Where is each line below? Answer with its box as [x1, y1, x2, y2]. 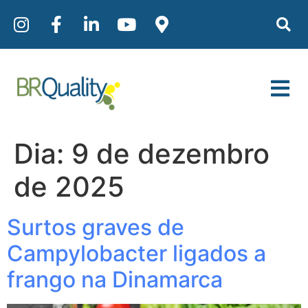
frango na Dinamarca [7, 265, 223, 293]
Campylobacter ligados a [7, 239, 266, 267]
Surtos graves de [7, 213, 184, 241]
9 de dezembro [71, 136, 269, 170]
